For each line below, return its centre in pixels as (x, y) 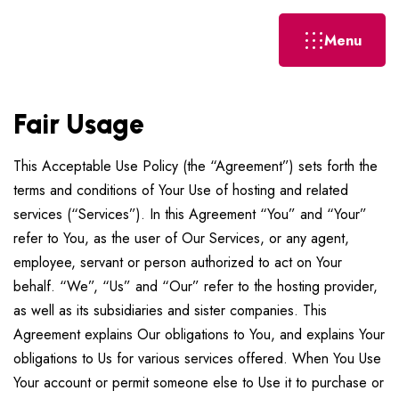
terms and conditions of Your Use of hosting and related (181, 190)
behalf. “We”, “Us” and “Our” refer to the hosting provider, (195, 286)
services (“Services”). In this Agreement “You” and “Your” (190, 214)
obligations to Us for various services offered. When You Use (197, 358)
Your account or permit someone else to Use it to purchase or (199, 383)
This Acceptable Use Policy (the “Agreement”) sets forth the (195, 166)
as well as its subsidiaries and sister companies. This (170, 310)
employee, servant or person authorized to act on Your (178, 262)
